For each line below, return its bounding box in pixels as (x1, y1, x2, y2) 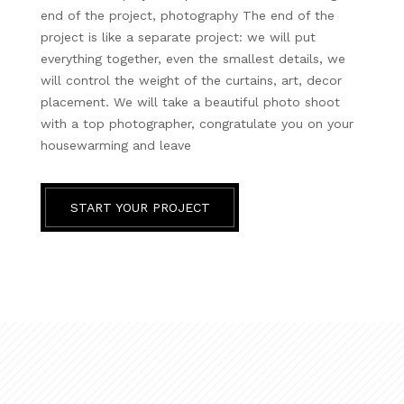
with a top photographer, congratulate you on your (41, 115, 353, 131)
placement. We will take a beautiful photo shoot (41, 94, 340, 109)
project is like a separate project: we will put (41, 29, 316, 44)
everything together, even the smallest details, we (41, 50, 345, 66)
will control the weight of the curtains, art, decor (41, 72, 342, 87)
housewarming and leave (41, 137, 191, 152)
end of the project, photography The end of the (41, 7, 335, 23)
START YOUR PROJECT (69, 199, 210, 215)
